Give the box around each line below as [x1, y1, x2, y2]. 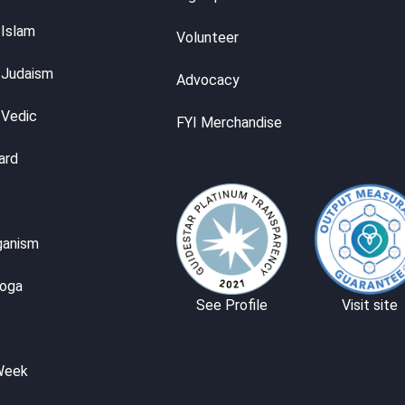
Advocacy [175, 71, 240, 89]
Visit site [342, 296, 399, 314]
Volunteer [175, 28, 239, 46]
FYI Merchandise [175, 113, 282, 131]
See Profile [195, 296, 268, 314]
